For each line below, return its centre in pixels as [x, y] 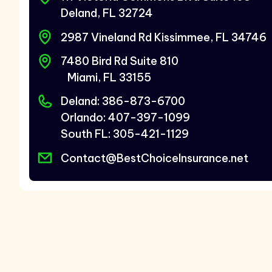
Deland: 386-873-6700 [123, 101]
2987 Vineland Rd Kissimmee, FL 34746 [164, 37]
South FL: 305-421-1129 [125, 134]
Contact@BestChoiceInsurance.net [155, 158]
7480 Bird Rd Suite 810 [120, 61]
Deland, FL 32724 [107, 13]
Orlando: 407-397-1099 [125, 118]
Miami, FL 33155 [106, 78]
